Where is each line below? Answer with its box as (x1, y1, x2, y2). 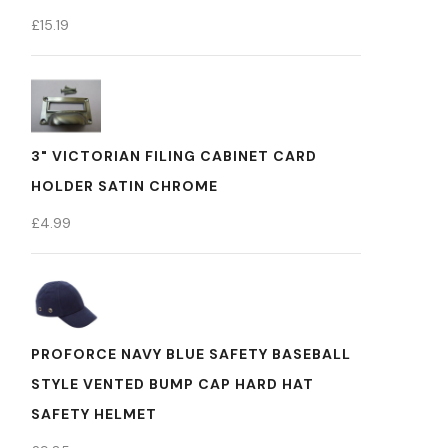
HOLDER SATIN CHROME (31, 177, 218, 195)
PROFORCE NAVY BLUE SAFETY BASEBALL (31, 345, 351, 363)
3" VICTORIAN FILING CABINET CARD (31, 147, 317, 165)
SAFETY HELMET (31, 405, 157, 423)
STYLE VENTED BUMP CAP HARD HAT (31, 375, 314, 393)
